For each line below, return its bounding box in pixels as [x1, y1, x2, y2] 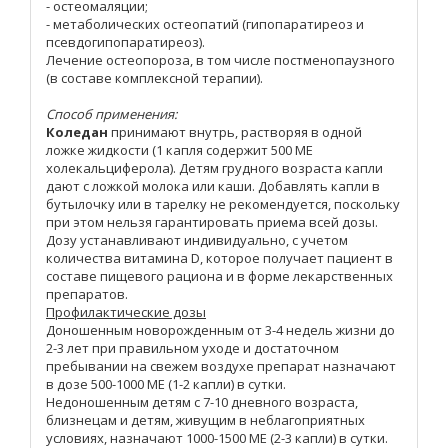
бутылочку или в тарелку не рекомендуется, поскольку [46, 195, 400, 214]
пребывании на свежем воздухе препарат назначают [46, 357, 396, 376]
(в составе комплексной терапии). [46, 69, 263, 88]
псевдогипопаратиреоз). [46, 33, 205, 52]
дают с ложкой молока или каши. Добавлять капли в [46, 177, 380, 196]
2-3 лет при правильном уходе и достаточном [46, 339, 339, 358]
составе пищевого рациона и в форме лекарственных [46, 267, 393, 286]
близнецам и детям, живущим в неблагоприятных [46, 411, 365, 430]
